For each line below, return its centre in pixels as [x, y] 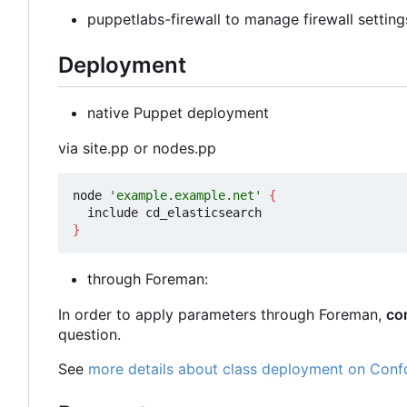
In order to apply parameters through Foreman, [222, 314]
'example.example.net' [185, 195]
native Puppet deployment [178, 112]
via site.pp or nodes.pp [137, 148]
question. [89, 334]
